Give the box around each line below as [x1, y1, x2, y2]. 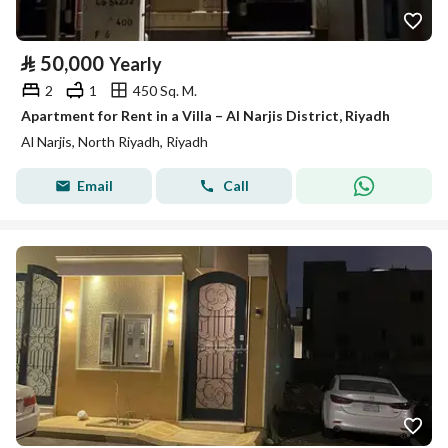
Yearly [109, 53, 162, 75]
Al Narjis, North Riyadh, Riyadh [21, 133, 208, 150]
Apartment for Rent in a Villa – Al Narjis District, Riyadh [21, 107, 390, 124]
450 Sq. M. [133, 81, 197, 99]
